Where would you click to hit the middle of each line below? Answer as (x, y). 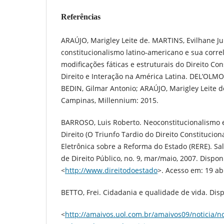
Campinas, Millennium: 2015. (110, 100)
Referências (81, 16)
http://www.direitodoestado (111, 170)
